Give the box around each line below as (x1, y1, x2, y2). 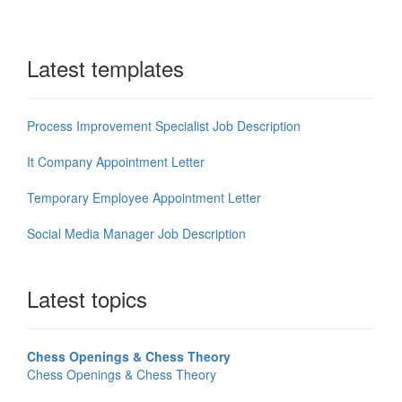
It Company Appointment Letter (27, 153, 205, 171)
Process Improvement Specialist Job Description (27, 117, 301, 135)
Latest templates (27, 52, 184, 84)
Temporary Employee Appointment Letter (27, 188, 261, 207)
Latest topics (27, 283, 147, 315)
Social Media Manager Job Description (27, 224, 246, 243)
